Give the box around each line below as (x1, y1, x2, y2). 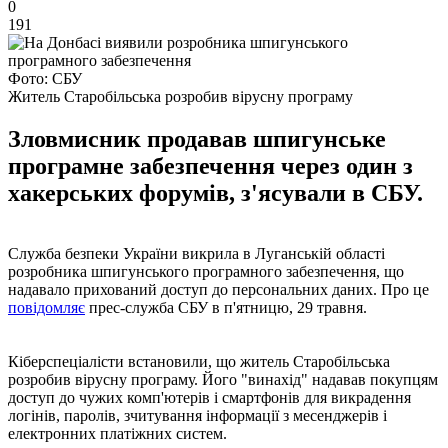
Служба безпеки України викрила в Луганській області (8, 244, 385, 262)
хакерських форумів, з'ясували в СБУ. (8, 179, 423, 206)
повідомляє (8, 298, 85, 316)
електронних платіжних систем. (8, 424, 227, 442)
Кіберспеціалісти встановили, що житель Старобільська (8, 352, 390, 370)
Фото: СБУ (8, 69, 82, 87)
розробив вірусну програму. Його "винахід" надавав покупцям (8, 370, 438, 388)
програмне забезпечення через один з (8, 152, 413, 179)
